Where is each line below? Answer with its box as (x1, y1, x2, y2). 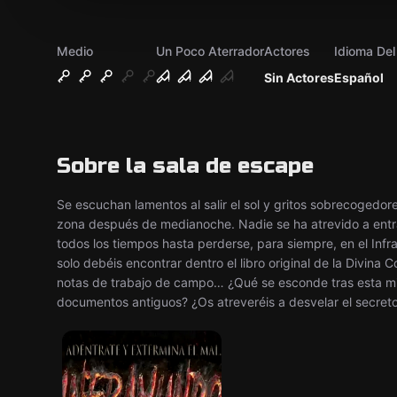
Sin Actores (264, 70, 334, 85)
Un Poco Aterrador (156, 43, 264, 58)
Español (334, 70, 384, 85)
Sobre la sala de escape (57, 153, 314, 179)
